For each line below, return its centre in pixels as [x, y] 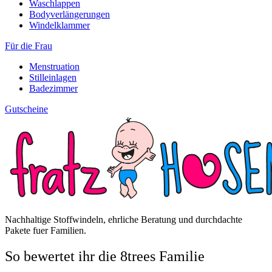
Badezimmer [53, 89]
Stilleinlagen [53, 78]
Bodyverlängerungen [70, 15]
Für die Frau [29, 46]
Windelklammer [59, 25]
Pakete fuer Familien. [46, 230]
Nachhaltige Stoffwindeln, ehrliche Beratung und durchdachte [124, 219]
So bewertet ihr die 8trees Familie [105, 256]
